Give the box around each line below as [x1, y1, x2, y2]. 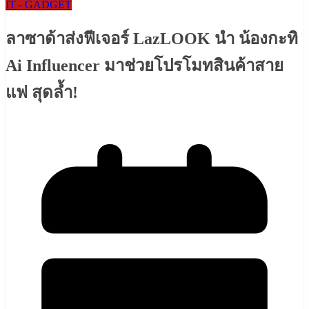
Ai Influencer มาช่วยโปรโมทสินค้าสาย [6, 57, 283, 75]
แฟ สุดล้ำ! [6, 83, 82, 102]
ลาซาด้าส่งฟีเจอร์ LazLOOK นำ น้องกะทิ [6, 30, 298, 48]
